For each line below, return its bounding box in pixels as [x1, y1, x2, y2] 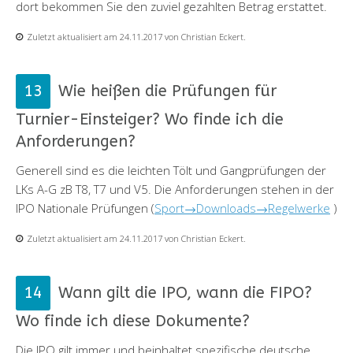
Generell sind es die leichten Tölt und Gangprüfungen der [16, 162, 326, 178]
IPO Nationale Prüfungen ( [16, 199, 154, 216]
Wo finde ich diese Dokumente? [16, 311, 250, 330]
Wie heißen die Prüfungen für [58, 81, 277, 100]
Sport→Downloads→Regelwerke [154, 199, 330, 216]
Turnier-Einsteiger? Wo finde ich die [16, 110, 284, 128]
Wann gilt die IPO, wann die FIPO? [58, 283, 312, 302]
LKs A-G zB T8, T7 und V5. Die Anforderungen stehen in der [16, 180, 334, 197]
